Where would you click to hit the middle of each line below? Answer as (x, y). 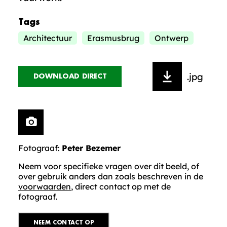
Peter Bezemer (91, 148)
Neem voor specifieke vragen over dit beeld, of (109, 166)
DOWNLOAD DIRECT (70, 76)
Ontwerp (172, 38)
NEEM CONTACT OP (64, 222)
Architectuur (48, 38)
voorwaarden (45, 186)
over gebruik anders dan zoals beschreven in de (111, 176)
